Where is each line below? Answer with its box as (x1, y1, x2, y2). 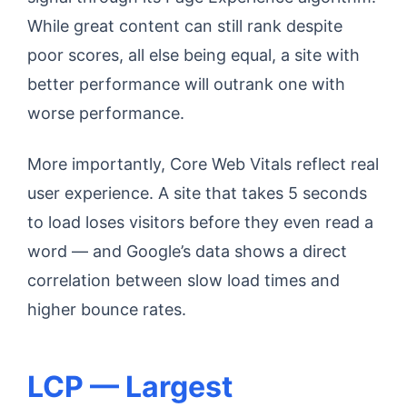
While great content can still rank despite (27, 16, 342, 35)
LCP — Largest (27, 369, 233, 404)
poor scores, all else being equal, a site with (27, 45, 360, 65)
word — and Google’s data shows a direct (27, 242, 347, 261)
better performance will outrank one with (27, 74, 345, 94)
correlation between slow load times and (27, 271, 340, 290)
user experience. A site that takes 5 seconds (27, 184, 367, 203)
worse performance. (27, 104, 184, 123)
